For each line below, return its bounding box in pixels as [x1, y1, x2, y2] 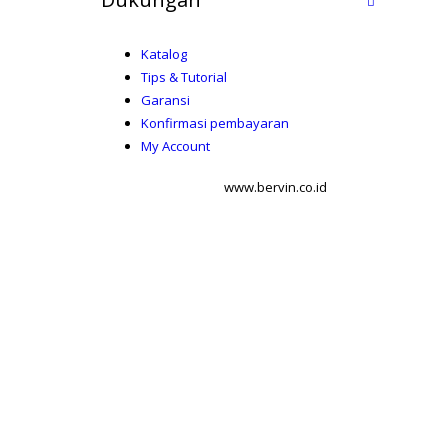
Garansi [140, 91, 190, 109]
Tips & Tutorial [140, 68, 227, 86]
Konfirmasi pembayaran [140, 114, 289, 132]
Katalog [140, 45, 187, 63]
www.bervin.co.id [224, 178, 327, 196]
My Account [140, 137, 210, 155]
